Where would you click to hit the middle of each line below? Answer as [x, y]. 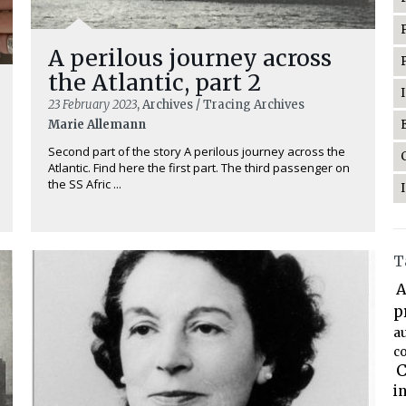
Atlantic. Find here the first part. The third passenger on [199, 168]
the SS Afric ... [85, 184]
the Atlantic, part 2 [155, 82]
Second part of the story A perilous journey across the [197, 151]
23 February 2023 [92, 105]
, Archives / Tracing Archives [221, 105]
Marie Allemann [97, 125]
